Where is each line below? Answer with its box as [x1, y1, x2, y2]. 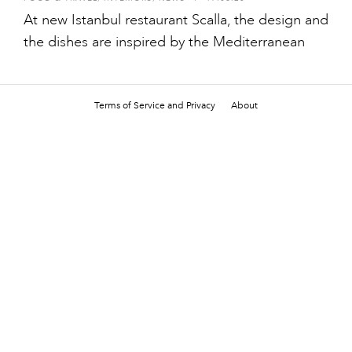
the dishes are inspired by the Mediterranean [24, 32, 305, 50]
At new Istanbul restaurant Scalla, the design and [24, 10, 328, 28]
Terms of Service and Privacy [94, 99, 215, 111]
